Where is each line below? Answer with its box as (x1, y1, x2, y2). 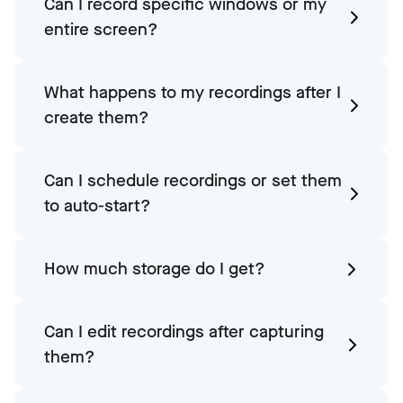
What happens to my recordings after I (44, 81, 341, 104)
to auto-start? (44, 194, 151, 218)
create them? (44, 106, 149, 130)
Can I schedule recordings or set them (44, 169, 342, 193)
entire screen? (44, 18, 158, 41)
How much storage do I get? (44, 257, 265, 281)
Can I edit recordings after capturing (44, 320, 324, 344)
